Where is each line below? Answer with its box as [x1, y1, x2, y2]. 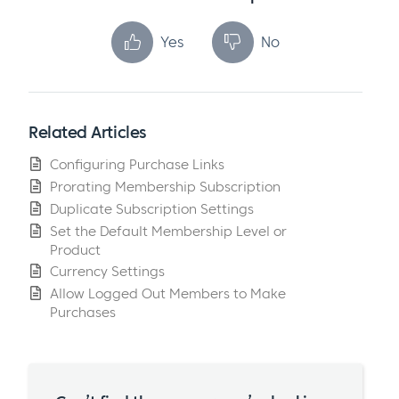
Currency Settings [50, 263, 165, 281]
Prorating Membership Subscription [50, 178, 281, 196]
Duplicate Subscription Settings [50, 199, 254, 217]
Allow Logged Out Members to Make [50, 285, 286, 303]
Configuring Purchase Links [50, 156, 224, 174]
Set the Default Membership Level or [50, 222, 287, 240]
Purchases [50, 304, 116, 322]
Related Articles [28, 121, 146, 142]
